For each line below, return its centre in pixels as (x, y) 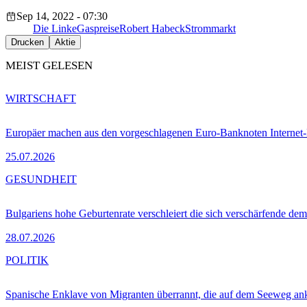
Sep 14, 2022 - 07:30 (62, 16)
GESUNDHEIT (41, 180)
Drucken (27, 42)
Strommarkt (210, 28)
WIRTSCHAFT (41, 99)
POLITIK (27, 260)
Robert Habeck (152, 28)
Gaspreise (98, 28)
